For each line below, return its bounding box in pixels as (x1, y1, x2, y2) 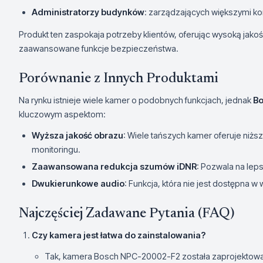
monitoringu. (32, 144, 80, 155)
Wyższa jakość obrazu (32, 130, 123, 141)
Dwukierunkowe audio (32, 178, 124, 189)
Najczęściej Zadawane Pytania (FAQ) (19, 207, 234, 221)
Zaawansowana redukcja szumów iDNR (32, 161, 197, 172)
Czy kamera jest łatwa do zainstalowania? (32, 230, 205, 241)
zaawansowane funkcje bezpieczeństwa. (19, 43, 178, 54)
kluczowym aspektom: (19, 109, 106, 120)
